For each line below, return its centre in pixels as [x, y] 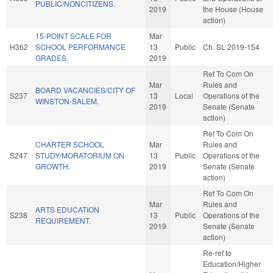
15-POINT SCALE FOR [73, 35]
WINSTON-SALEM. [67, 101]
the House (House [233, 9]
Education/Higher [232, 263]
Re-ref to [217, 252]
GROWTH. [53, 166]
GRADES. [52, 57]
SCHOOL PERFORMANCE [80, 46]
